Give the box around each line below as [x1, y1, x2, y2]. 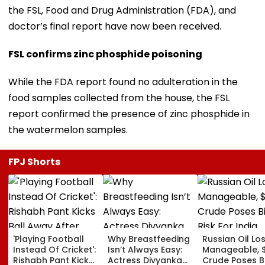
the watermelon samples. [8, 122, 128, 137]
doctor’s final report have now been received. [8, 19, 221, 33]
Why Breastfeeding [108, 232, 190, 245]
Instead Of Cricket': [13, 243, 96, 256]
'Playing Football [13, 232, 84, 245]
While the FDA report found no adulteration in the [8, 75, 238, 89]
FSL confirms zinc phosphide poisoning [8, 47, 202, 61]
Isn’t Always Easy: [108, 243, 182, 256]
